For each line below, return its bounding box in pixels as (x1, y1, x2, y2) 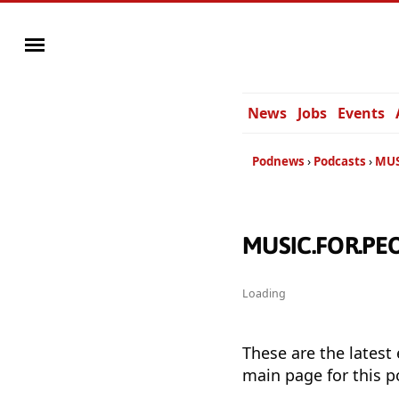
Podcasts (313, 153, 366, 169)
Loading (242, 286, 286, 302)
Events (338, 103, 385, 123)
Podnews (252, 153, 305, 169)
